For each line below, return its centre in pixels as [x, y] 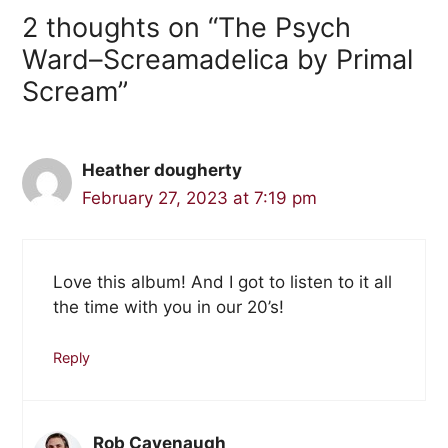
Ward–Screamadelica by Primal [217, 60]
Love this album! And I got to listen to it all [222, 281]
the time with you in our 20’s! [168, 306]
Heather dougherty [161, 170]
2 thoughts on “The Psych [186, 28]
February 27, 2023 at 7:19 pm [199, 198]
